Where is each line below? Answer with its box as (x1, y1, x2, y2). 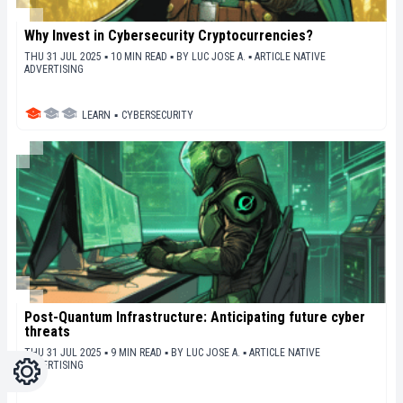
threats (24, 322, 70, 340)
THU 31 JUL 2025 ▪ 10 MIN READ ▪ (24, 49, 176, 63)
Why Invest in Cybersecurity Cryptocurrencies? (24, 26, 313, 44)
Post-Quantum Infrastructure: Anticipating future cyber (24, 308, 365, 326)
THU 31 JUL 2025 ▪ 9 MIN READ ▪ (24, 345, 171, 359)
